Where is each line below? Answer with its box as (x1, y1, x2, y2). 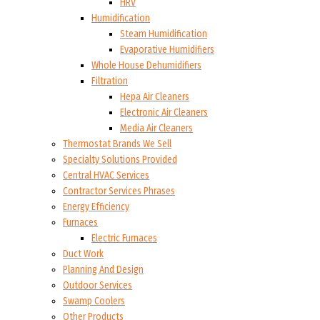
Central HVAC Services (63, 169, 149, 181)
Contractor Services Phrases (63, 184, 175, 197)
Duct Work (63, 247, 104, 260)
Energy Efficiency (63, 200, 129, 213)
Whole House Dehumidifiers (91, 59, 201, 71)
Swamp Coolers (63, 294, 125, 307)
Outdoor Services (63, 279, 132, 291)
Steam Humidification (120, 27, 207, 40)
